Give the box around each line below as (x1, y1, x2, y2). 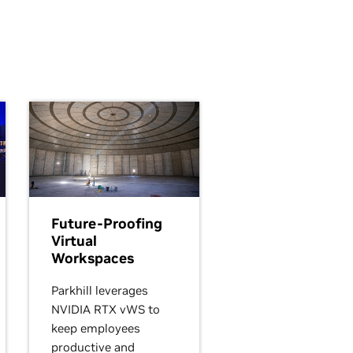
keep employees (51, 320, 140, 336)
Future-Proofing (51, 214, 162, 232)
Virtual (51, 231, 97, 250)
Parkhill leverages (51, 282, 148, 298)
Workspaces (51, 248, 134, 267)
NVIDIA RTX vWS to (51, 301, 160, 317)
